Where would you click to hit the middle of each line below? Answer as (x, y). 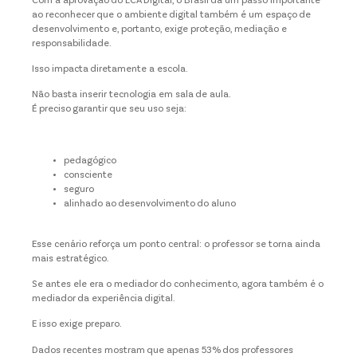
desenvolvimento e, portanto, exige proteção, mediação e (159, 29)
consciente (88, 176)
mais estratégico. (71, 259)
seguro (79, 190)
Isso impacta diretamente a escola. (110, 70)
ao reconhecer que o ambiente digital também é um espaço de (171, 15)
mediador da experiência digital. (104, 298)
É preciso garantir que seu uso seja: (109, 110)
